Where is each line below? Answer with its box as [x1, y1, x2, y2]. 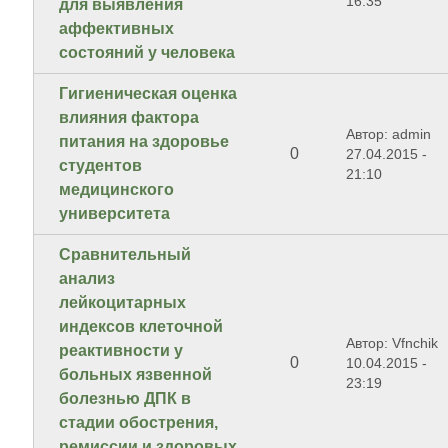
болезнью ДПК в [59, 390, 192, 408]
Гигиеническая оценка [59, 85, 238, 103]
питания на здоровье [59, 133, 230, 151]
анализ [59, 270, 116, 288]
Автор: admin [346, 126, 432, 143]
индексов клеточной [59, 318, 224, 336]
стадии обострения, [59, 414, 219, 432]
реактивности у [59, 342, 184, 360]
